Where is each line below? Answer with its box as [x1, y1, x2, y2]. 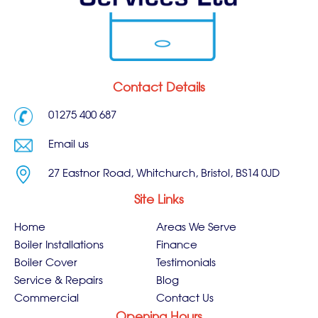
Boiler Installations [14, 237, 104, 254]
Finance [155, 237, 197, 254]
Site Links [134, 191, 184, 210]
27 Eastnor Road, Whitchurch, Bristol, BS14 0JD [48, 166, 280, 183]
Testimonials [155, 255, 216, 272]
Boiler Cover [14, 255, 77, 272]
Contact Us [155, 290, 214, 307]
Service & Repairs [14, 273, 103, 290]
